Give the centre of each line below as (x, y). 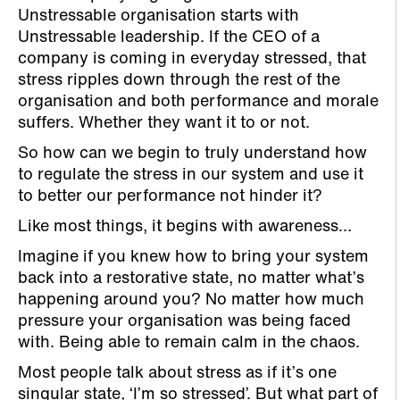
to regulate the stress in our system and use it (191, 175)
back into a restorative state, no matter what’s (191, 279)
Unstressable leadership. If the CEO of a (169, 38)
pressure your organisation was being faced (184, 322)
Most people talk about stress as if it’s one (177, 374)
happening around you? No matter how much (191, 300)
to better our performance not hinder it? (170, 197)
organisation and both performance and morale (198, 102)
